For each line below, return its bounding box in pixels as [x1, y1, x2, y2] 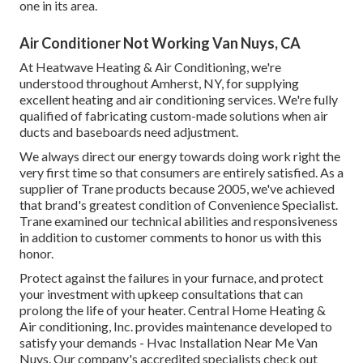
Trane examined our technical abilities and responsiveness [19, 213, 338, 229]
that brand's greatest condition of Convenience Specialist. [19, 197, 338, 213]
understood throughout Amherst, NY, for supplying [19, 75, 299, 92]
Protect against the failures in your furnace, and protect [19, 270, 323, 286]
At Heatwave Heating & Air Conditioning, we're [19, 59, 281, 75]
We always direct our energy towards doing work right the [19, 148, 340, 164]
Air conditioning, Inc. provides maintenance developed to [19, 318, 332, 335]
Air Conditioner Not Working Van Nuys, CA [19, 34, 301, 53]
